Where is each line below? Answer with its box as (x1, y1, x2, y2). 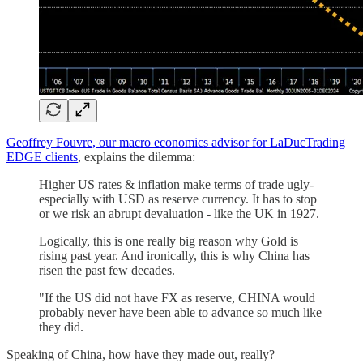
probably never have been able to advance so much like (39, 305, 322, 320)
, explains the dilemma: (78, 150, 195, 164)
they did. (39, 320, 83, 335)
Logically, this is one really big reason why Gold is (39, 234, 298, 249)
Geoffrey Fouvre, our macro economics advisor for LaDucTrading (6, 135, 345, 150)
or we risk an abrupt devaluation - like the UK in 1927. (39, 207, 319, 221)
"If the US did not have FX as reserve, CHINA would (39, 291, 315, 305)
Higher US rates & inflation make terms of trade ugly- (39, 177, 314, 192)
